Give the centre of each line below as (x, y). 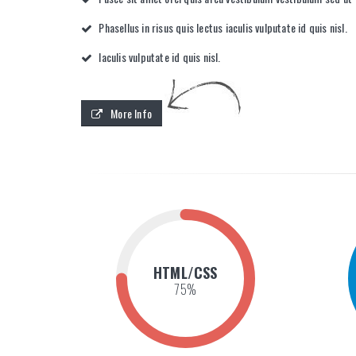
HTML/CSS (185, 273)
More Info (132, 114)
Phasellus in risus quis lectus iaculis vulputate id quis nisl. (222, 27)
